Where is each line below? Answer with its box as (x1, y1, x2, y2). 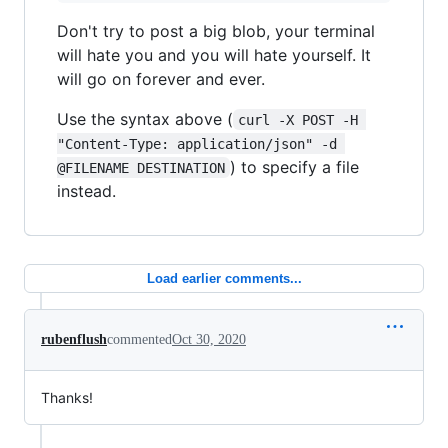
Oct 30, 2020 (172, 331, 246, 347)
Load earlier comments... (146, 270, 302, 286)
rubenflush (41, 331, 107, 347)
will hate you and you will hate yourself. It (57, 44, 371, 65)
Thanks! (41, 388, 93, 406)
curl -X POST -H (238, 111, 367, 128)
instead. (57, 180, 116, 201)
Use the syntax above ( (57, 108, 233, 129)
